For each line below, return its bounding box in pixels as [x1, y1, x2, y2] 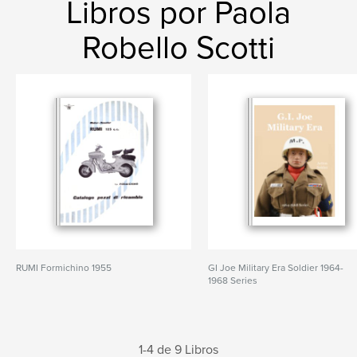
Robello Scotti [82, 29, 275, 67]
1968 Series [208, 275, 258, 286]
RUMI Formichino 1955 [16, 262, 112, 273]
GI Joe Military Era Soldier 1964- [208, 262, 344, 273]
